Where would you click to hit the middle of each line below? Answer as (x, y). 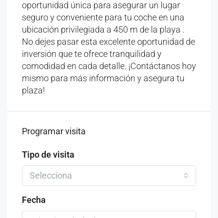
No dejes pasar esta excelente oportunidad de (109, 42)
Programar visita (54, 131)
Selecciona (51, 175)
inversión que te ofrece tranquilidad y (92, 54)
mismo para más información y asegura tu (103, 78)
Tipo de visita (48, 154)
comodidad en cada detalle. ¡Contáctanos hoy (109, 66)
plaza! (33, 90)
